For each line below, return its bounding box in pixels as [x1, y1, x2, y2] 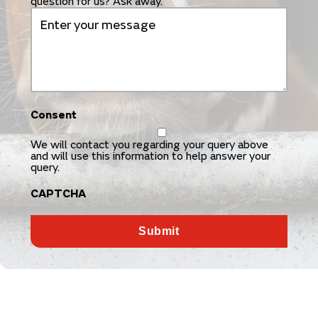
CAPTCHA [30, 187, 86, 201]
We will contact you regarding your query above [30, 138, 268, 152]
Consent [30, 108, 77, 122]
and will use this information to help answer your [30, 149, 270, 163]
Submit [138, 225, 180, 237]
